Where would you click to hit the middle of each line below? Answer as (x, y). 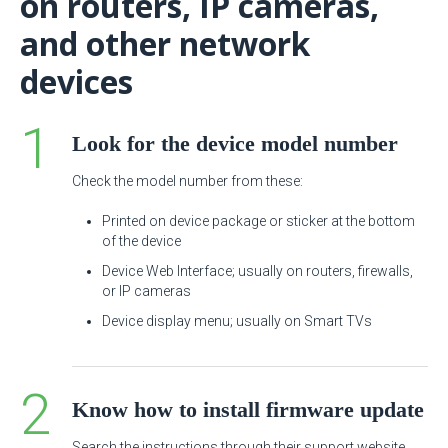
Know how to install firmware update (248, 409)
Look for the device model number (235, 143)
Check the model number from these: (187, 181)
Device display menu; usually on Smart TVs (237, 321)
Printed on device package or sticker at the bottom (258, 221)
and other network (165, 43)
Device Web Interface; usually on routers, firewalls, (257, 271)
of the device (141, 241)
